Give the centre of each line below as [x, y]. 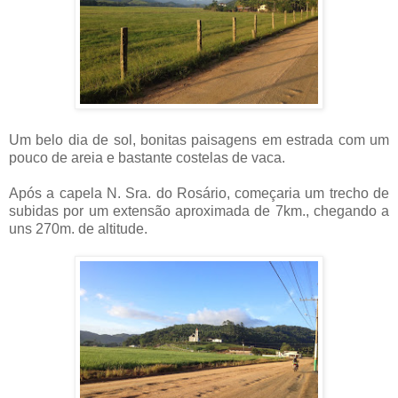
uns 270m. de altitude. [78, 228]
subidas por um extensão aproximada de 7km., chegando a [199, 211]
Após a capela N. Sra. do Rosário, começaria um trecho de [199, 193]
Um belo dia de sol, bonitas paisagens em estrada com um [199, 139]
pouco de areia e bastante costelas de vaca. [147, 157]
